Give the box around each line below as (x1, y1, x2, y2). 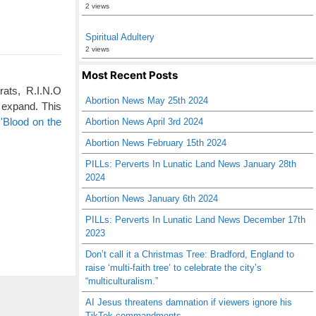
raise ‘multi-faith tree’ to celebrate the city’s (85, 262, 262, 273)
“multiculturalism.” (85, 276, 158, 286)
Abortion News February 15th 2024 (85, 138, 226, 148)
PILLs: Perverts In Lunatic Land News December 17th (85, 214, 305, 225)
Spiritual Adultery (85, 32, 154, 42)
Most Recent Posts (82, 68, 178, 82)
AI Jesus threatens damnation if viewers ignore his (85, 297, 292, 308)
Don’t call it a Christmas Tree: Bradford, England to (85, 249, 294, 260)
